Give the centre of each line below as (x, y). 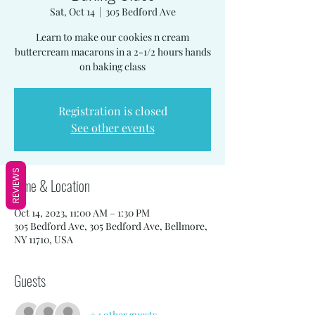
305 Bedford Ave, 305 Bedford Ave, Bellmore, (111, 226)
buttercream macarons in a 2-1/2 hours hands (112, 51)
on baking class (112, 66)
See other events (112, 127)
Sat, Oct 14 (72, 11)
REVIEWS (16, 185)
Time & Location (52, 185)
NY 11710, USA (44, 239)
